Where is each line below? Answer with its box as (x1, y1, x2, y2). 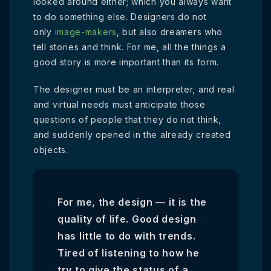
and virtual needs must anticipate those (33, 99, 206, 109)
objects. (33, 145, 68, 155)
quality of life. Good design (57, 213, 197, 225)
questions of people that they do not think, (33, 114, 222, 125)
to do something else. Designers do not (33, 11, 207, 22)
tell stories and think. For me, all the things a (33, 42, 226, 52)
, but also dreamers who (116, 27, 223, 37)
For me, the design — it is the (57, 196, 207, 208)
